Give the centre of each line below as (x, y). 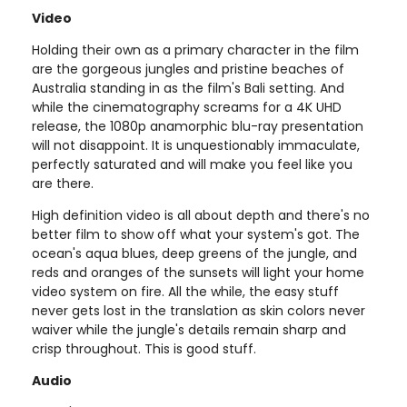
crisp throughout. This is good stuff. (144, 348)
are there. (63, 183)
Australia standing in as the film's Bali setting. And (188, 88)
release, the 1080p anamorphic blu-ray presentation (198, 126)
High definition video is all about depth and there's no (201, 215)
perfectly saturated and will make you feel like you (192, 164)
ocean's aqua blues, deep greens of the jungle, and (194, 253)
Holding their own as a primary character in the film (195, 50)
